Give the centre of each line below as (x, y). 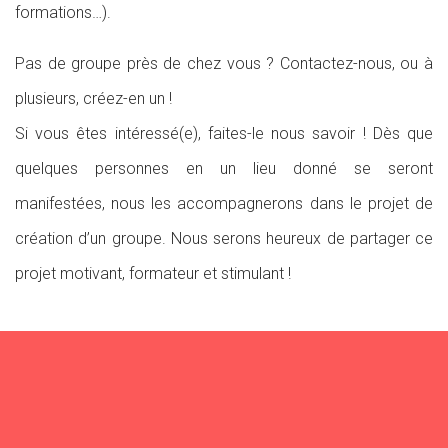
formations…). (63, 12)
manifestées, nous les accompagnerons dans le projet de (224, 203)
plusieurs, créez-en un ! (93, 98)
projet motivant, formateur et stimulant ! (153, 273)
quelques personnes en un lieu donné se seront (224, 168)
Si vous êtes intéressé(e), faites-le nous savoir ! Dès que (224, 133)
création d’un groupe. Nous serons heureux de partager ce (224, 238)
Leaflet (426, 323)
